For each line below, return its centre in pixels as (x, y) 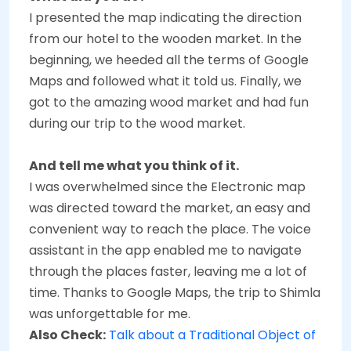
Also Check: (67, 335)
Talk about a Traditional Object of (212, 335)
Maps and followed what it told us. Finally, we (165, 81)
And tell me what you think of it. (134, 165)
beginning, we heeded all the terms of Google (169, 60)
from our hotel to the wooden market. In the (165, 38)
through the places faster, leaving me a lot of (168, 271)
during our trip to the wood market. (137, 123)
